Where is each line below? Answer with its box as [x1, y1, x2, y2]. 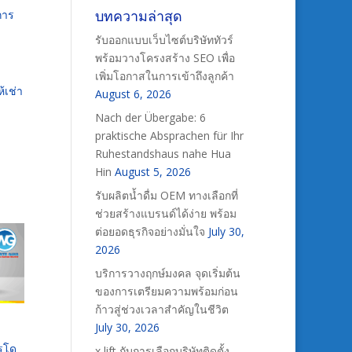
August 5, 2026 [114, 164, 191, 179]
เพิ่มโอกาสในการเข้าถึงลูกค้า [94, 68, 234, 83]
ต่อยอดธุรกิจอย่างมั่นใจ [94, 224, 205, 239]
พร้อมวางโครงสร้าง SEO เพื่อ [94, 50, 235, 65]
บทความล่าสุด [94, 6, 182, 25]
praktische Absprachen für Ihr [94, 128, 244, 143]
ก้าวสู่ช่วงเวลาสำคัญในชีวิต [94, 302, 229, 317]
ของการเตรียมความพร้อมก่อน [94, 284, 238, 299]
